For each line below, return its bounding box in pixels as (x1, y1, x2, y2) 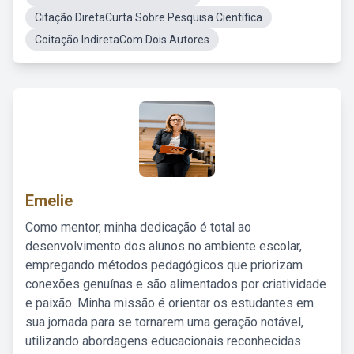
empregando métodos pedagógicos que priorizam (25, 258, 303, 273)
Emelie (25, 191, 73, 210)
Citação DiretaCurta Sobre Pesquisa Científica (35, 11, 262, 24)
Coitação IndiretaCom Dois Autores (35, 33, 209, 46)
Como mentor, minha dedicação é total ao (25, 220, 251, 235)
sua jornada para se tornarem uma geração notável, (25, 314, 303, 330)
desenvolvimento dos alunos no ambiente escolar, (25, 239, 302, 254)
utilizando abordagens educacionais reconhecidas (25, 333, 301, 348)
